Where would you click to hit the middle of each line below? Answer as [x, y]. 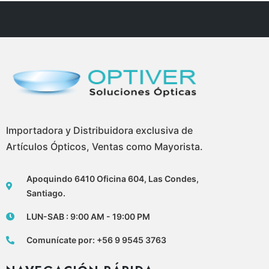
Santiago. [46, 193]
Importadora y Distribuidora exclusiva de [99, 130]
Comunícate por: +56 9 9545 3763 [96, 240]
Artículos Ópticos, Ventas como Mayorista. [104, 146]
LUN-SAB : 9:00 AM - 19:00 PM [88, 216]
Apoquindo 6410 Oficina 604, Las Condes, [112, 178]
